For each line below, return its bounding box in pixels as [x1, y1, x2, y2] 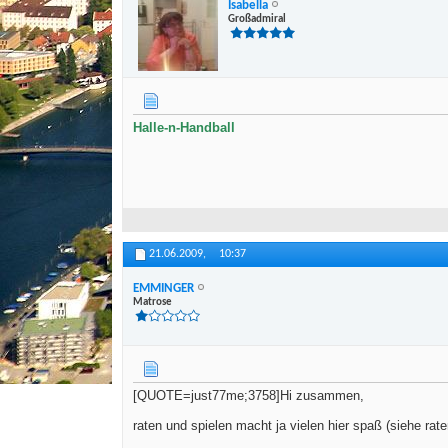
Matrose [133, 296, 172, 308]
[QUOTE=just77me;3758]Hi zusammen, [133, 388, 364, 404]
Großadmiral [228, 13, 286, 25]
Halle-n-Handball [133, 120, 235, 136]
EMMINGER [133, 281, 194, 295]
